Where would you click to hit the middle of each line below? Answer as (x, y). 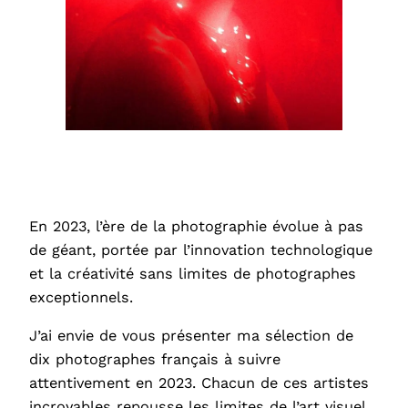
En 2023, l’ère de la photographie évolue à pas (196, 226)
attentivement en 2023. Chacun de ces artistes (199, 382)
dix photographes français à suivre (155, 359)
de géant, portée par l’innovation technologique (201, 250)
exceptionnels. (81, 297)
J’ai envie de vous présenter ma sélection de (191, 335)
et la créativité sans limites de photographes (193, 273)
